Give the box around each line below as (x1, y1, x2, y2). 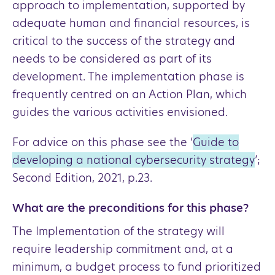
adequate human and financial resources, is (12, 15, 250, 31)
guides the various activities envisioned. (12, 104, 228, 120)
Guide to (193, 134, 239, 150)
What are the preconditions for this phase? (12, 200, 249, 215)
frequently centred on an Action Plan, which (12, 87, 247, 102)
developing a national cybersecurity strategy (12, 152, 255, 168)
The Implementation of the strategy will (12, 223, 225, 239)
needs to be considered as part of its (12, 51, 212, 66)
